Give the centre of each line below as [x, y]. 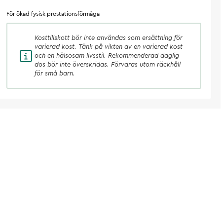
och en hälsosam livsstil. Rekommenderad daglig [107, 55]
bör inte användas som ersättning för [127, 38]
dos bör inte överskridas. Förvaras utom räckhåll [108, 64]
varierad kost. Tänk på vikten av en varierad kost [109, 47]
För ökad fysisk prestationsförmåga [53, 14]
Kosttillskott [52, 38]
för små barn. [55, 73]
